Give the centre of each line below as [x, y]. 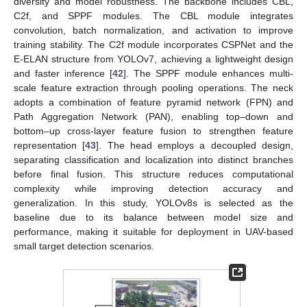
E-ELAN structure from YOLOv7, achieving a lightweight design [153, 59]
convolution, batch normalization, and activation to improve [153, 30]
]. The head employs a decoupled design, [195, 146]
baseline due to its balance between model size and [153, 218]
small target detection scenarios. [84, 246]
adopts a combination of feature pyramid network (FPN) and [153, 102]
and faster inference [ [63, 74]
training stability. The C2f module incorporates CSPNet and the [153, 45]
